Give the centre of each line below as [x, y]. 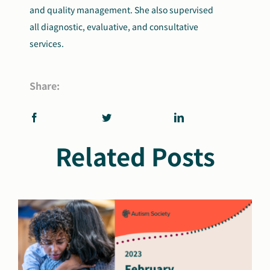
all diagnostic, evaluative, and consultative [114, 27]
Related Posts [135, 156]
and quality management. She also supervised [122, 10]
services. [47, 43]
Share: [45, 86]
